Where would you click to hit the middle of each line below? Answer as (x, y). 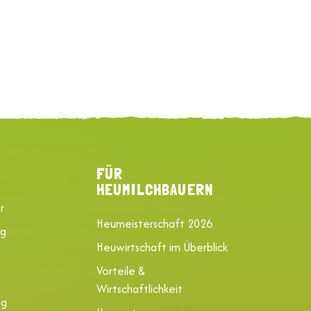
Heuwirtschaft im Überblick (162, 247)
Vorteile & (120, 270)
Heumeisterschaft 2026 (154, 223)
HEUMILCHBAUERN (154, 189)
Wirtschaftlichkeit (139, 288)
